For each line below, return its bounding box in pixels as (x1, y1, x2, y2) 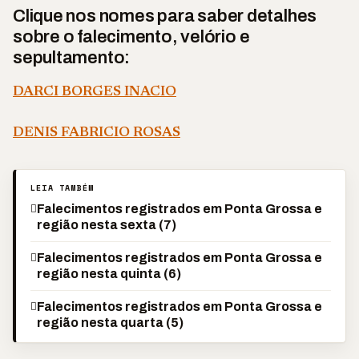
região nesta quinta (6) (37, 267, 181, 280)
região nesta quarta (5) (37, 316, 184, 329)
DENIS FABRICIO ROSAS (13, 126, 180, 140)
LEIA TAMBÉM (30, 182, 95, 194)
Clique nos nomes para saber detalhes (13, 6, 317, 26)
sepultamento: (13, 48, 131, 67)
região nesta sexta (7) (37, 218, 176, 232)
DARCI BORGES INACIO (13, 85, 176, 99)
